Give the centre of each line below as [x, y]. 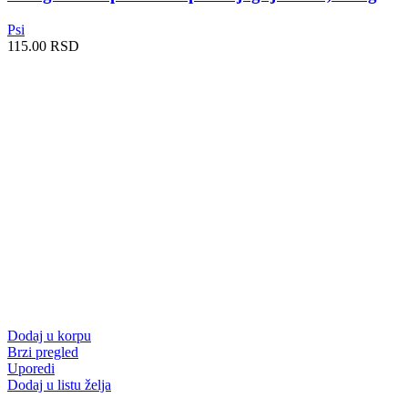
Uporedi [31, 368]
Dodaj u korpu [49, 335]
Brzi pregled [43, 352]
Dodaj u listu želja [59, 384]
